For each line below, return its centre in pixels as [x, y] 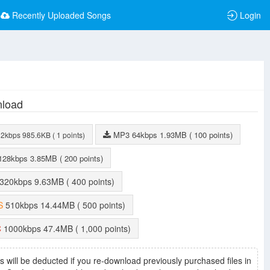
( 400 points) [93, 181]
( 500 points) [104, 205]
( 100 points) [213, 135]
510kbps [23, 205]
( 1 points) [71, 135]
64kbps [146, 135]
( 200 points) [84, 158]
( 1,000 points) [106, 228]
